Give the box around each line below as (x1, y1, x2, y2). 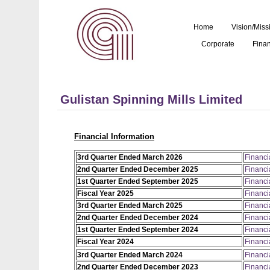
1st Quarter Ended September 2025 (77, 177, 198, 186)
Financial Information (74, 132, 154, 142)
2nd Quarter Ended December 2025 (77, 165, 198, 174)
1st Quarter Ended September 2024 (77, 225, 198, 234)
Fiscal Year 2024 (77, 237, 134, 246)
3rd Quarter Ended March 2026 (77, 153, 183, 162)
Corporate (201, 40, 234, 48)
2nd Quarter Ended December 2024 (77, 213, 198, 222)
